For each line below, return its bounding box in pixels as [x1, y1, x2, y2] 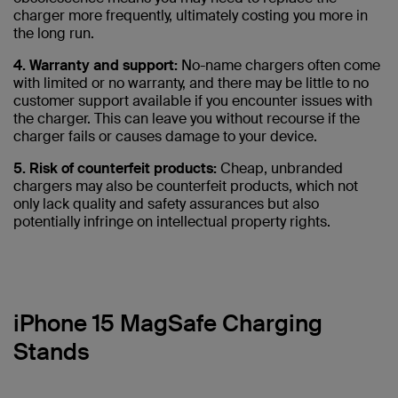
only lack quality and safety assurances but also [13, 195, 319, 214]
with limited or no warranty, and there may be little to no [13, 74, 369, 93]
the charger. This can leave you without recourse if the [13, 109, 360, 129]
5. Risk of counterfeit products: [13, 159, 217, 179]
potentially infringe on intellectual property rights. [13, 212, 330, 232]
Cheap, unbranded [217, 159, 343, 179]
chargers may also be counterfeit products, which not [13, 177, 358, 196]
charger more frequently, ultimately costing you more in [13, 6, 368, 26]
